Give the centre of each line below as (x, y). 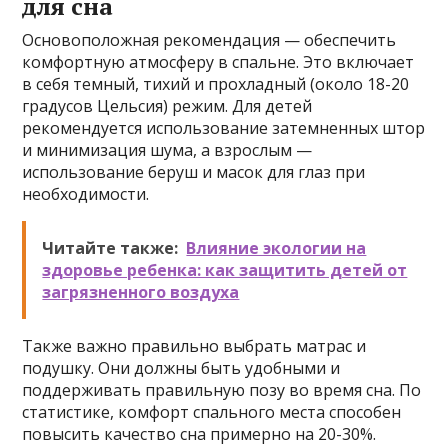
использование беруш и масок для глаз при (194, 172)
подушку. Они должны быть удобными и (181, 368)
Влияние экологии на (276, 248)
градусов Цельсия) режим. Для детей (167, 106)
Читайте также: (110, 248)
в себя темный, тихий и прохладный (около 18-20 (216, 84)
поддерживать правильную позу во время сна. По (222, 390)
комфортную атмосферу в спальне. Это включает (218, 62)
